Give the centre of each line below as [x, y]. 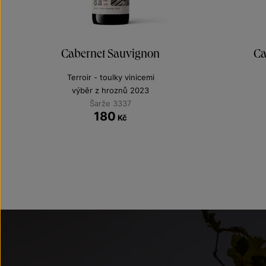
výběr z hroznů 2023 [110, 90]
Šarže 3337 [110, 103]
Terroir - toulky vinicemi [110, 77]
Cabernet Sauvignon [110, 53]
